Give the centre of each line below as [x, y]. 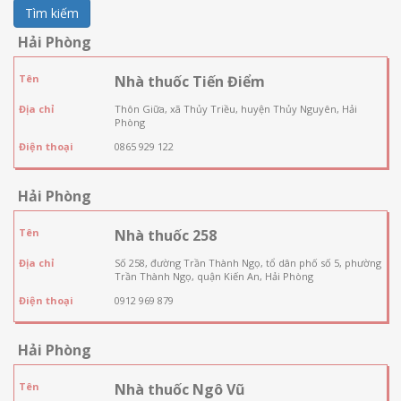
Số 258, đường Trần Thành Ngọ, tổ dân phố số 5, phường [247, 262]
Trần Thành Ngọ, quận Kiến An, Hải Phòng [213, 276]
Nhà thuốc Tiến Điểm [189, 81]
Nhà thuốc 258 [165, 235]
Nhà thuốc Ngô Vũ [179, 389]
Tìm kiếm [52, 13]
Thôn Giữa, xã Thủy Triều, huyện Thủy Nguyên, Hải [235, 108]
